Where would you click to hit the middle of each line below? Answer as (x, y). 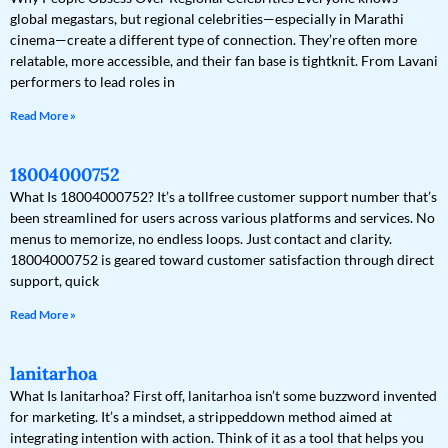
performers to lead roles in (92, 82)
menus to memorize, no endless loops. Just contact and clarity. (201, 239)
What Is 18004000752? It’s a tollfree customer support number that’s (223, 197)
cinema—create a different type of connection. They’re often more (213, 40)
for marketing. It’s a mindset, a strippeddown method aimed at (201, 417)
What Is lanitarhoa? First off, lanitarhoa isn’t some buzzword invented (223, 396)
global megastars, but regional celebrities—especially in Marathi (207, 19)
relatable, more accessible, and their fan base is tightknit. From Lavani (224, 61)
